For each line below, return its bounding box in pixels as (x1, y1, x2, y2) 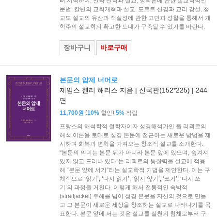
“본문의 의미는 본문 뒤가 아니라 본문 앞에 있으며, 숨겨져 (59, 149, 208, 156)
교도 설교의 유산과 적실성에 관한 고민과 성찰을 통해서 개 (59, 14, 211, 21)
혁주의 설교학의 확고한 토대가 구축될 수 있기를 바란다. (59, 23, 205, 30)
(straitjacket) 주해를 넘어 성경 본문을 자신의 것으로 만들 (59, 192, 206, 200)
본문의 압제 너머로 (59, 76, 118, 84)
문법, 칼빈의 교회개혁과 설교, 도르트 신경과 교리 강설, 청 (59, 5, 209, 13)
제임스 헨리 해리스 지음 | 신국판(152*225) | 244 (59, 86, 207, 94)
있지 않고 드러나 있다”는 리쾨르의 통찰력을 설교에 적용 (59, 157, 205, 165)
